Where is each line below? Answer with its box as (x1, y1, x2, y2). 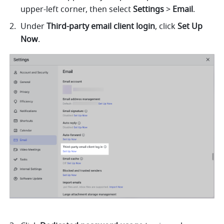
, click (155, 20, 178, 33)
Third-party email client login (46, 20, 155, 33)
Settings (133, 3, 164, 16)
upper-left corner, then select (20, 3, 133, 16)
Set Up (177, 20, 203, 33)
